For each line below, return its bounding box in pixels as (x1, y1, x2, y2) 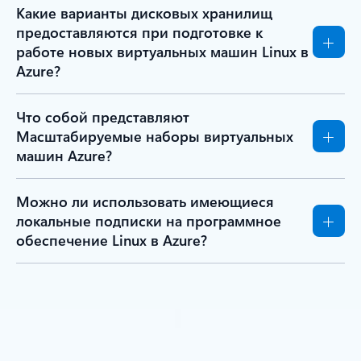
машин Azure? (16, 145, 112, 165)
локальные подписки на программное (16, 210, 281, 230)
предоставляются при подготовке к (16, 22, 263, 42)
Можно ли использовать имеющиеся (16, 191, 274, 211)
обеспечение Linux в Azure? (16, 230, 207, 250)
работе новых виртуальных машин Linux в (16, 41, 309, 61)
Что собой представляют (16, 106, 189, 127)
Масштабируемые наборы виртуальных (16, 126, 293, 146)
